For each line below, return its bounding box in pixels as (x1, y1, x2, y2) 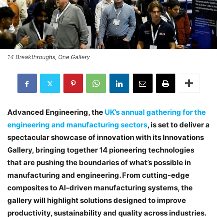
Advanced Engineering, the (7, 108, 105, 117)
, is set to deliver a (147, 120, 210, 130)
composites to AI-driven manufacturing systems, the (7, 183, 193, 193)
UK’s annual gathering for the (105, 108, 206, 117)
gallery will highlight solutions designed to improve (7, 196, 186, 205)
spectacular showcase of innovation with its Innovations (7, 133, 204, 142)
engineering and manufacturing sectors (7, 120, 147, 130)
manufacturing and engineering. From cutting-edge (7, 170, 189, 180)
